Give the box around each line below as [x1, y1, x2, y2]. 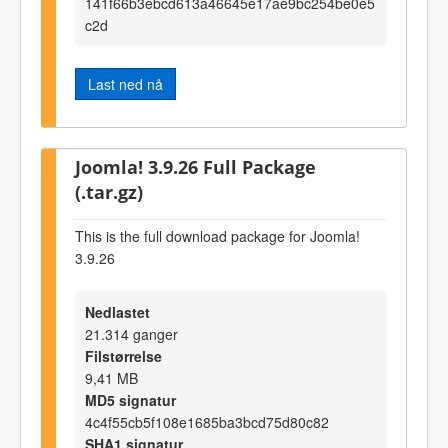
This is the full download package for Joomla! [75, 225, 360, 246]
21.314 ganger [85, 324, 178, 345]
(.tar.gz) [75, 179, 143, 205]
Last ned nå [88, 73, 163, 94]
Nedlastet [85, 302, 150, 323]
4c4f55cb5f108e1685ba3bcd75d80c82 [85, 412, 329, 433]
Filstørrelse [85, 346, 162, 367]
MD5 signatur [85, 390, 176, 411]
